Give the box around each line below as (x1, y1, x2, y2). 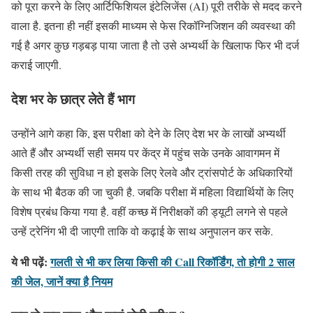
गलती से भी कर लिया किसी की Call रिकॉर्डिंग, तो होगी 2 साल (50, 253, 295, 270)
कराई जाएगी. (11, 57, 61, 73)
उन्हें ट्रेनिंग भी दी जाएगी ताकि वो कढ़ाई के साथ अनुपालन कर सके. (11, 223, 273, 238)
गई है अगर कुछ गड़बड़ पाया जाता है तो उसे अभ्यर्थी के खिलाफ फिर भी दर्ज (11, 38, 299, 53)
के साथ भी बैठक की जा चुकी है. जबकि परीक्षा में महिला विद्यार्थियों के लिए (11, 184, 293, 199)
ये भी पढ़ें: (11, 253, 50, 270)
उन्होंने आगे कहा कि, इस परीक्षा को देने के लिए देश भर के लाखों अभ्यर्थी (11, 125, 286, 140)
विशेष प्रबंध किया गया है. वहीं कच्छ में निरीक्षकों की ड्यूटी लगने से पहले (11, 203, 288, 219)
